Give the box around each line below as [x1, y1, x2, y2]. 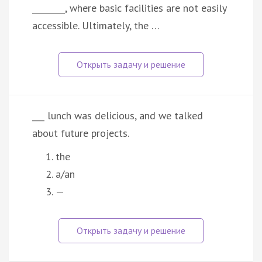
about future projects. [32, 126, 129, 140]
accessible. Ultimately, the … [32, 18, 160, 32]
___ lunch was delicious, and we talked [32, 108, 203, 122]
